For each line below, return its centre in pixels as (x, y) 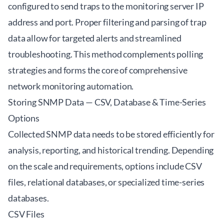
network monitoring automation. (71, 86)
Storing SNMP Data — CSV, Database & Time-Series (107, 102)
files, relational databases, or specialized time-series (106, 182)
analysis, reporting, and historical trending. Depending (111, 150)
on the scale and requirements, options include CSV (105, 166)
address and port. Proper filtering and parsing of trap (107, 22)
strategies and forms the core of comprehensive (98, 70)
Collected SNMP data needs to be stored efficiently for (111, 134)
